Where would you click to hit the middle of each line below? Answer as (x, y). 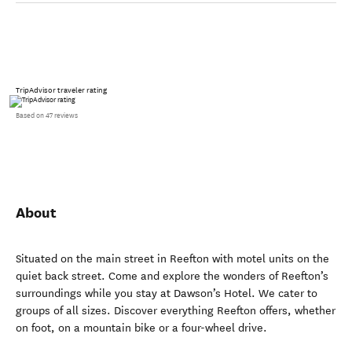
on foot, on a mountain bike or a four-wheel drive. (141, 328)
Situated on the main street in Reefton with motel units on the (172, 259)
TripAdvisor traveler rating (61, 91)
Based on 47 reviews (47, 116)
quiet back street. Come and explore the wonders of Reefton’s (172, 277)
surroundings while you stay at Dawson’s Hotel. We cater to (167, 294)
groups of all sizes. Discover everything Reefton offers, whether (176, 311)
